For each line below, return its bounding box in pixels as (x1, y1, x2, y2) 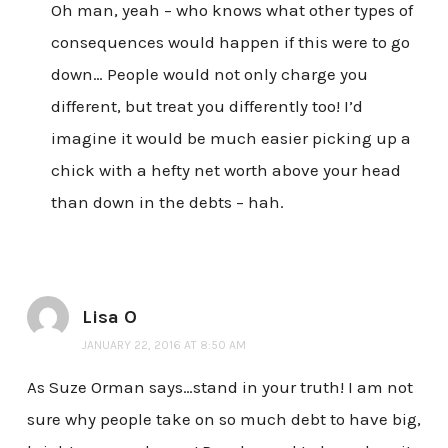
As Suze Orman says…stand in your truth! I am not (26, 376, 413, 397)
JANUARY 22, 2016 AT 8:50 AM (81, 337, 246, 352)
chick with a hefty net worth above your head (50, 159, 401, 180)
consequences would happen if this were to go (50, 31, 410, 52)
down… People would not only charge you (50, 63, 368, 84)
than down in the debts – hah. (50, 191, 284, 212)
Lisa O (81, 305, 137, 328)
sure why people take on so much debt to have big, (26, 408, 421, 429)
